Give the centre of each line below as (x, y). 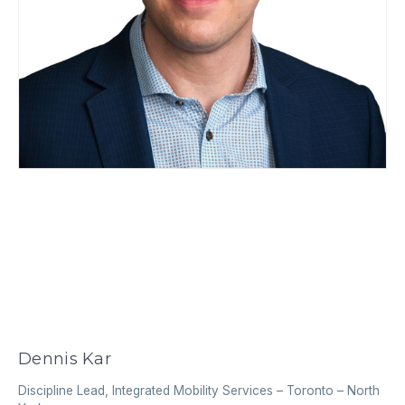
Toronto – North (334, 390)
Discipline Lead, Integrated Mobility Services (146, 390)
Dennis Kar (65, 359)
